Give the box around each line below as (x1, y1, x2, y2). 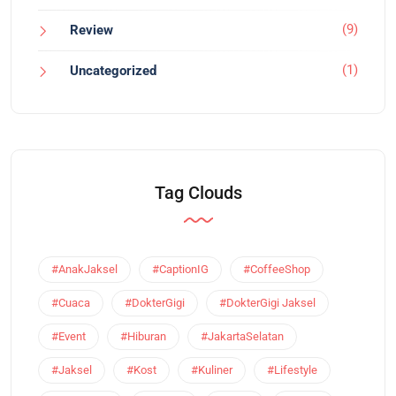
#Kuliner (191, 362, 232, 377)
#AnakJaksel (51, 262, 118, 276)
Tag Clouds (154, 181, 242, 203)
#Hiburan (120, 329, 166, 343)
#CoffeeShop (243, 262, 310, 276)
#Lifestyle (267, 362, 317, 377)
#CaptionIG (152, 262, 209, 276)
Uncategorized (70, 62, 156, 79)
